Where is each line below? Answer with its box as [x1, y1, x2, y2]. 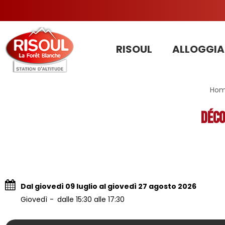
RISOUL [116, 42, 152, 56]
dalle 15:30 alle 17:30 [57, 194, 125, 204]
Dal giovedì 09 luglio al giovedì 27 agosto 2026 [21, 181, 196, 191]
